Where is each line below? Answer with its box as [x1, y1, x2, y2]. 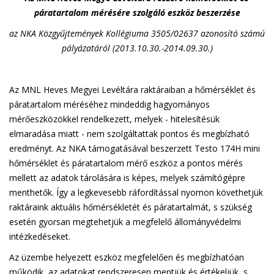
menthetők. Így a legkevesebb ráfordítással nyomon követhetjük [9, 187, 263, 198]
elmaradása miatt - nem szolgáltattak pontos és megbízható [9, 128, 250, 139]
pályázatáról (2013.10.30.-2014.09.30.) [61, 42, 213, 54]
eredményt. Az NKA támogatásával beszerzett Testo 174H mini [9, 143, 260, 154]
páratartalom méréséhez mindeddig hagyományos [9, 98, 210, 110]
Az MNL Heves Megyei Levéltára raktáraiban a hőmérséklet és [9, 84, 256, 95]
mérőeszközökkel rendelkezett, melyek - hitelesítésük [9, 113, 220, 125]
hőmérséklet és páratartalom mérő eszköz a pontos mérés [9, 157, 243, 169]
